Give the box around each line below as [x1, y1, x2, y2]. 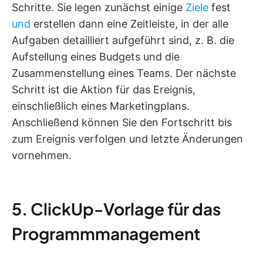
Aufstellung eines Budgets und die [12, 50, 180, 63]
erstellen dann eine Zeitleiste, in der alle [31, 17, 228, 30]
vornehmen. [12, 149, 72, 161]
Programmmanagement [12, 222, 200, 244]
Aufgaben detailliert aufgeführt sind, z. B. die [12, 33, 234, 46]
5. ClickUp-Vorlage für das [12, 198, 221, 219]
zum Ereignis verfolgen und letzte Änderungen [12, 132, 243, 145]
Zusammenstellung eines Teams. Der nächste [12, 66, 236, 79]
